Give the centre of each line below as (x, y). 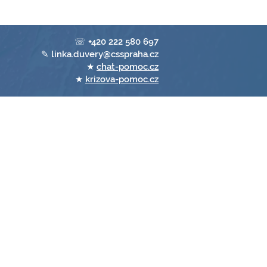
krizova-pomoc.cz (122, 79)
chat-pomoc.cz (128, 67)
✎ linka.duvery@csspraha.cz (100, 54)
